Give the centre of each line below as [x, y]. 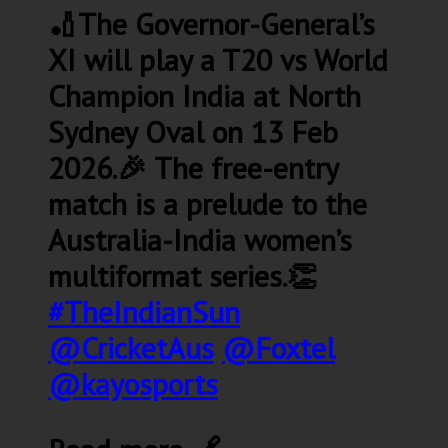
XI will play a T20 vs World [218, 59]
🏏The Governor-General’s [211, 23]
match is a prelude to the [207, 203]
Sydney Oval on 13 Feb [193, 131]
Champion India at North [204, 95]
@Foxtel [278, 347]
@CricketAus [131, 347]
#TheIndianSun [144, 311]
